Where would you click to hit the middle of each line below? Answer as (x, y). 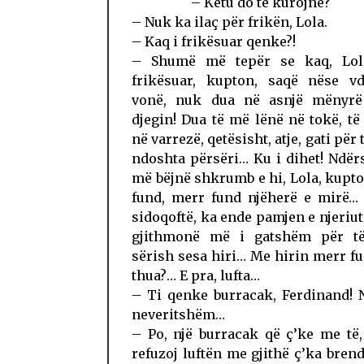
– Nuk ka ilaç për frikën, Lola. (230, 22)
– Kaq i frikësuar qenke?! (214, 41)
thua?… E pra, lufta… (196, 275)
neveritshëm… (178, 314)
